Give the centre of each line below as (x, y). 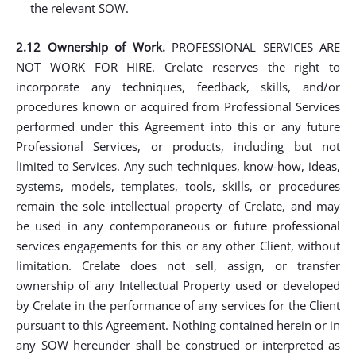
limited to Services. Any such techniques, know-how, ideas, (178, 166)
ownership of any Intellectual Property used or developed (178, 285)
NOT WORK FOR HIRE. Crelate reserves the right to (178, 67)
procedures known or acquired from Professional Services (178, 106)
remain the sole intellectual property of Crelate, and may (178, 206)
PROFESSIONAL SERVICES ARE (252, 47)
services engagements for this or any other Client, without (178, 246)
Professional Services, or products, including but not (178, 146)
